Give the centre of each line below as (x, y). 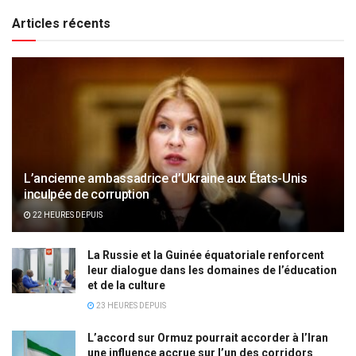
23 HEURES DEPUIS (130, 306)
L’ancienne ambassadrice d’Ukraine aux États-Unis (166, 179)
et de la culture (126, 286)
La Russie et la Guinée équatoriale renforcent (206, 255)
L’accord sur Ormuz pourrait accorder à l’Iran (208, 338)
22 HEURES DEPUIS (67, 215)
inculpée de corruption (87, 195)
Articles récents (61, 24)
